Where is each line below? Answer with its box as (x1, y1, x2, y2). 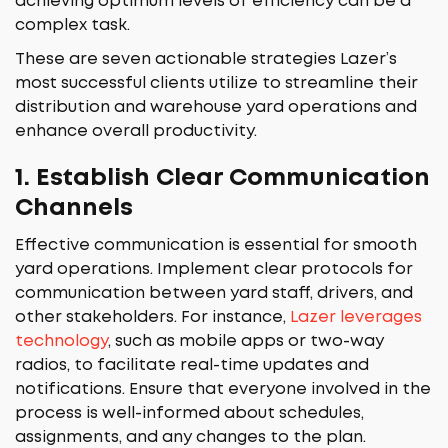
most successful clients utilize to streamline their (15, 76, 418, 91)
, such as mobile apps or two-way (108, 334, 384, 349)
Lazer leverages (290, 310, 422, 325)
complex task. (15, 18, 130, 33)
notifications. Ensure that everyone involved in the (15, 382, 431, 397)
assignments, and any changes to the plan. (15, 430, 366, 445)
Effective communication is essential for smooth (15, 238, 417, 253)
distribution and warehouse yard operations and (15, 100, 417, 115)
